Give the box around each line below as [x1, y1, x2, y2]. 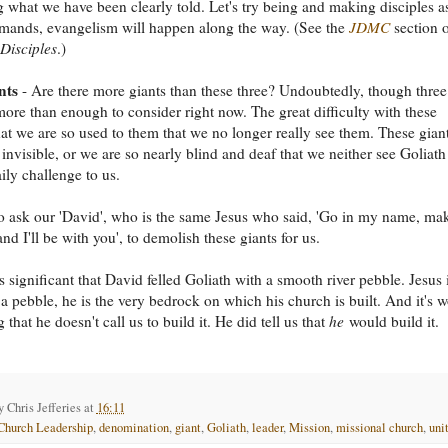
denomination [98, 418, 169, 436]
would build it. [344, 310, 439, 331]
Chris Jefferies [6, 398, 81, 416]
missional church [335, 418, 423, 436]
